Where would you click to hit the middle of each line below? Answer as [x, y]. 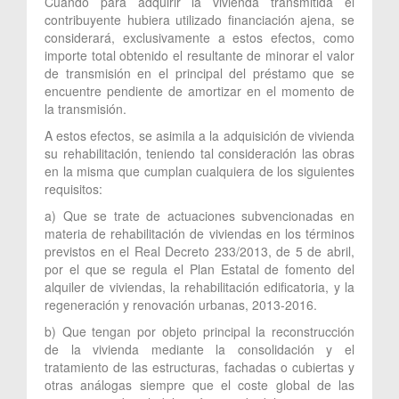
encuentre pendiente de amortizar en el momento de [199, 90]
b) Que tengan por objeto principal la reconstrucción [199, 331]
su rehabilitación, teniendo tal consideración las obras [199, 153]
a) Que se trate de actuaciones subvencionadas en [199, 215]
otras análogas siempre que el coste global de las [199, 384]
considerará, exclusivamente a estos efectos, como [199, 37]
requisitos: [73, 188]
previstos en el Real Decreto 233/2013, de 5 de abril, [199, 251]
